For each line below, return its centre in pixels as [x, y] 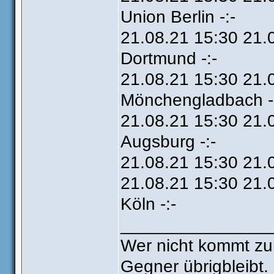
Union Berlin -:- [178, 17]
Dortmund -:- [169, 58]
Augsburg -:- [168, 142]
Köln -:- [148, 204]
